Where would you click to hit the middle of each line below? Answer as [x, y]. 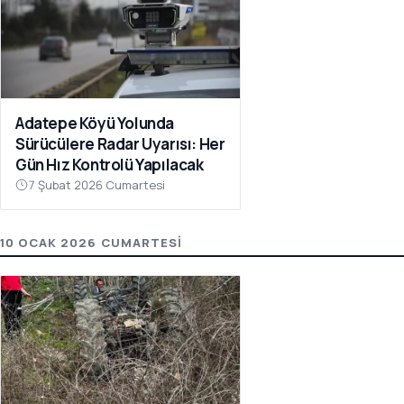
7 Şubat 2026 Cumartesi [96, 184]
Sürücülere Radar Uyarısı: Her [120, 143]
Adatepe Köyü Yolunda [95, 123]
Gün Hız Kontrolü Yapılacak [110, 164]
